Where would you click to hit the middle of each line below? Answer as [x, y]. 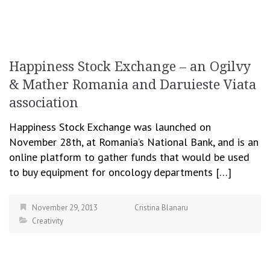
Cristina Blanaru [161, 208]
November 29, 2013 [65, 208]
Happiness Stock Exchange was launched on [110, 127]
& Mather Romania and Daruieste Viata [133, 85]
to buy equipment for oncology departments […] [120, 172]
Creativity [48, 221]
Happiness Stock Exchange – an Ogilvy [130, 67]
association [44, 103]
